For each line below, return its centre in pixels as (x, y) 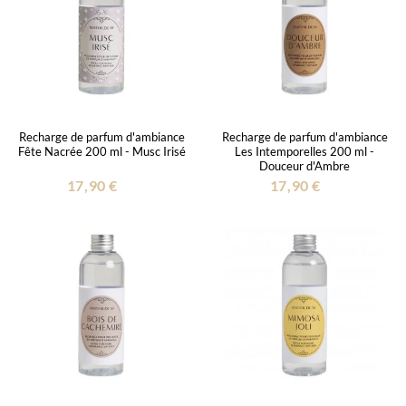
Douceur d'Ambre (304, 165)
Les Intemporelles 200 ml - (304, 151)
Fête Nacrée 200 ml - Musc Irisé (101, 151)
